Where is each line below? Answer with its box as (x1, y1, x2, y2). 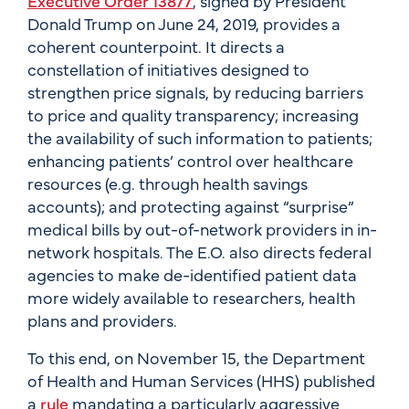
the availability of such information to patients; (27, 125, 372, 149)
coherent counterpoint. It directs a (27, 34, 285, 58)
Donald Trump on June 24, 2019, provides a (27, 11, 341, 35)
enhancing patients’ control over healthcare (27, 148, 353, 172)
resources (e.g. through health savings (27, 171, 308, 194)
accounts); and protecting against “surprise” (27, 194, 354, 217)
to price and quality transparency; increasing (27, 102, 359, 126)
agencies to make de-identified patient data (27, 262, 357, 286)
